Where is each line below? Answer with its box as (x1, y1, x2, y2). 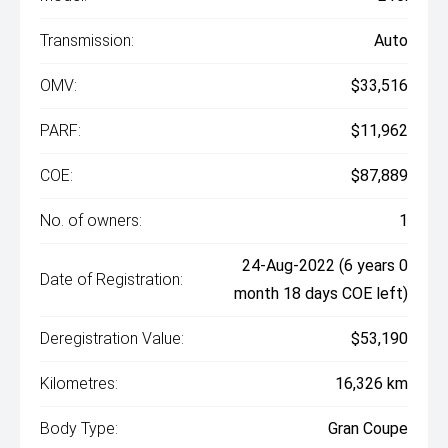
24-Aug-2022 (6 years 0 (242, 256, 408, 275)
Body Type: (40, 419, 118, 438)
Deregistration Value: (40, 329, 184, 348)
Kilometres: (40, 374, 118, 393)
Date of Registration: (40, 270, 183, 289)
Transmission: (40, 31, 134, 50)
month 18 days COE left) (234, 284, 408, 303)
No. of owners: (40, 211, 142, 230)
